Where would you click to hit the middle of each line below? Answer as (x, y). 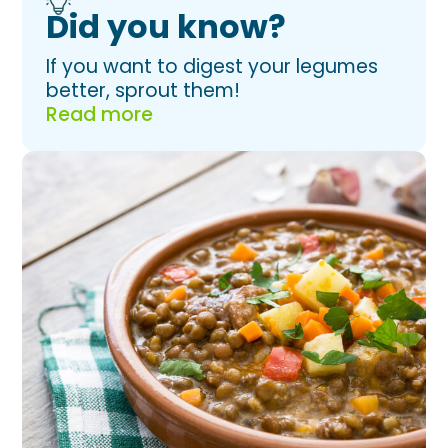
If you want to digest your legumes (212, 66)
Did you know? (166, 26)
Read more (100, 114)
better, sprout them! (143, 90)
